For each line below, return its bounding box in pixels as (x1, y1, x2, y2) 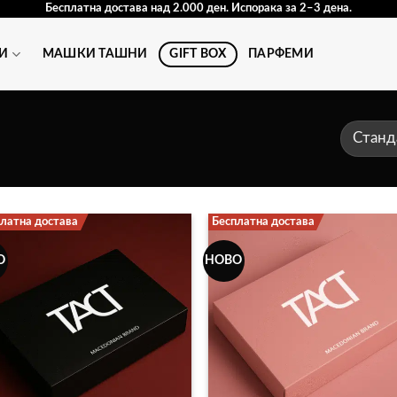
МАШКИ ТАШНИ (42, 47, 148, 60)
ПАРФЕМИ (248, 47, 314, 60)
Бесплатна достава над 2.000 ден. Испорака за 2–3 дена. (45, 3, 352, 14)
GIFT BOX (169, 47, 227, 60)
